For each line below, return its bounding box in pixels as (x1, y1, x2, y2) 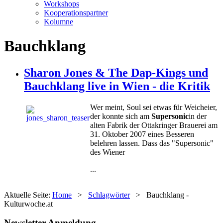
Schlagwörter (88, 190, 130, 199)
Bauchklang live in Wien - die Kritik (24, 79, 210, 93)
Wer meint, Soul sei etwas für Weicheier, (90, 103, 217, 111)
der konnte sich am (90, 111, 151, 120)
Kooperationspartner (44, 8, 108, 17)
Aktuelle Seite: (4, 190, 52, 199)
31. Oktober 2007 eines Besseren (90, 129, 194, 138)
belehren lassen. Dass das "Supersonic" (90, 138, 214, 147)
